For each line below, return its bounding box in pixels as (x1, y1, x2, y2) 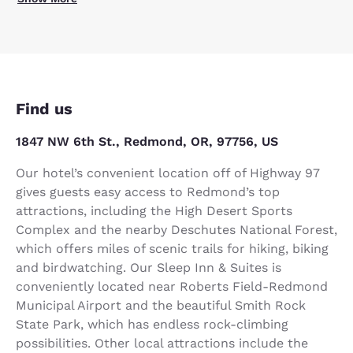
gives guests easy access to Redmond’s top (16, 184, 280, 199)
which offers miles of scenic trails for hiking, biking (16, 240, 329, 256)
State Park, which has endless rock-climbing (16, 316, 288, 332)
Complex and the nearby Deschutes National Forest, (16, 221, 337, 237)
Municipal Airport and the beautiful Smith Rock (16, 297, 306, 313)
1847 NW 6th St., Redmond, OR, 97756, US (16, 133, 278, 149)
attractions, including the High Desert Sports (16, 203, 292, 218)
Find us (16, 98, 72, 118)
